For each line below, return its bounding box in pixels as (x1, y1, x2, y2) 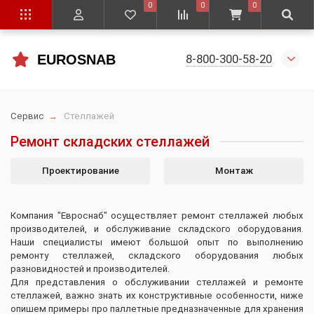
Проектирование (41, 165, 119, 176)
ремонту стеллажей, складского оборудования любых (11, 250, 303, 261)
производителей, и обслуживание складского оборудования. (11, 223, 303, 234)
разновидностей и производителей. (11, 263, 170, 274)
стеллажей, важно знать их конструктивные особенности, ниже (11, 289, 303, 301)
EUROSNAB (37, 52, 116, 67)
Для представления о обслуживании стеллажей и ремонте (11, 276, 303, 287)
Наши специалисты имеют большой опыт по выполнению (11, 236, 303, 247)
